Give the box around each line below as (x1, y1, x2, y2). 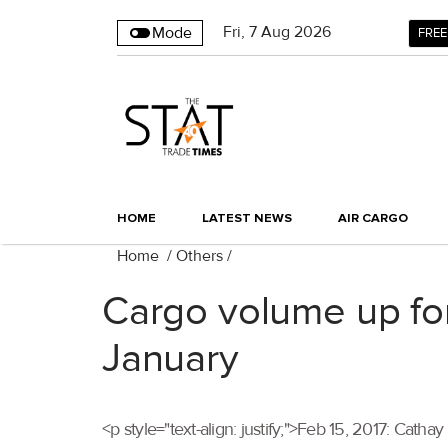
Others (176, 246, 223, 267)
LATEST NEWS (202, 210, 292, 227)
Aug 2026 (261, 22, 331, 42)
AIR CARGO (338, 210, 408, 227)
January (102, 335, 239, 384)
